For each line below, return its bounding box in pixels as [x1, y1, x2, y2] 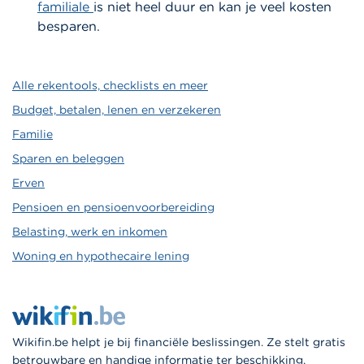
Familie [12, 127, 53, 142]
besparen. [37, 18, 100, 35]
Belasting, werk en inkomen [12, 224, 167, 240]
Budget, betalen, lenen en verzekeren [12, 102, 221, 118]
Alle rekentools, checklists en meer [12, 78, 208, 93]
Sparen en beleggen [12, 151, 124, 167]
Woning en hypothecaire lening [12, 249, 189, 264]
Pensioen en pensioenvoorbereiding [12, 200, 214, 215]
